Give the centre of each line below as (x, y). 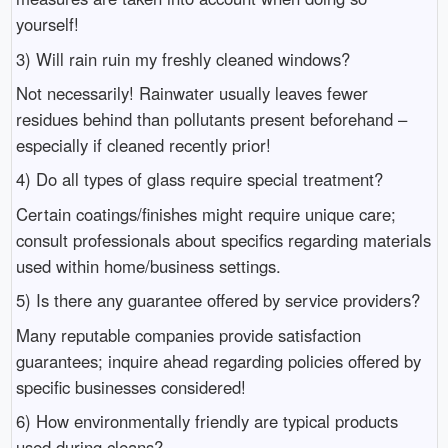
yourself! (47, 24)
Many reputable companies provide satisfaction (188, 334)
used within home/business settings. (148, 265)
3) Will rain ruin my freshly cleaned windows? (182, 58)
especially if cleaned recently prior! (143, 145)
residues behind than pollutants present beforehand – (211, 119)
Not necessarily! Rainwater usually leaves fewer (191, 93)
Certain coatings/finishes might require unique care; (205, 213)
